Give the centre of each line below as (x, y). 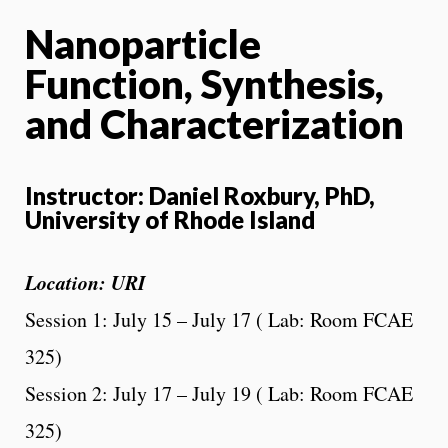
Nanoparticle (143, 43)
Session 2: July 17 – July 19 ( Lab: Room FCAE (219, 393)
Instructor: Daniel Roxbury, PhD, (200, 195)
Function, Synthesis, (204, 83)
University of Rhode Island (170, 219)
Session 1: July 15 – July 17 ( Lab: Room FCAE (219, 319)
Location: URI (89, 281)
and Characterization (214, 123)
